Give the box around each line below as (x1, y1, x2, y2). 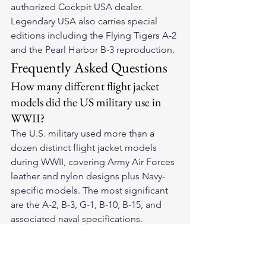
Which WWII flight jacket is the (11, 226, 156, 242)
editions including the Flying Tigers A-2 (11, 30, 179, 42)
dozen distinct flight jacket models (11, 142, 159, 154)
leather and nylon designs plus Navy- (11, 170, 165, 182)
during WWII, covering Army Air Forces (11, 156, 177, 168)
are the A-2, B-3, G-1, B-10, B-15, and (11, 199, 164, 211)
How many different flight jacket (11, 78, 161, 94)
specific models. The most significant (11, 185, 170, 197)
